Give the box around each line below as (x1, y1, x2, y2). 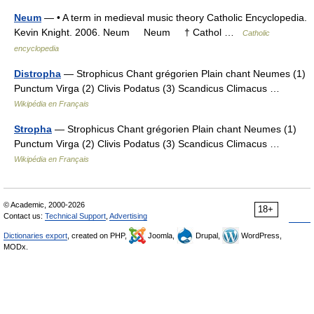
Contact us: (4, 212, 45, 220)
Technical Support (45, 212, 106, 220)
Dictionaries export (4, 231, 67, 240)
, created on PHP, (67, 231, 129, 240)
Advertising (109, 212, 147, 220)
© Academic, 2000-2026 (4, 200, 85, 209)
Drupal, (193, 231, 222, 240)
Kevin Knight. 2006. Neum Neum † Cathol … (14, 27, 243, 38)
